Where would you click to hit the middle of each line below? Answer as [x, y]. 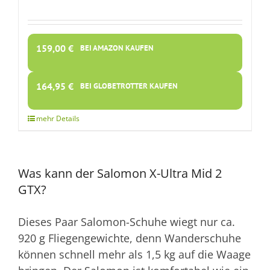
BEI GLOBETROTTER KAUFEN [129, 86]
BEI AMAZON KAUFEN [117, 48]
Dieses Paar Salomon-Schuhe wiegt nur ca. [127, 221]
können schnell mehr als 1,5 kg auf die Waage [134, 254]
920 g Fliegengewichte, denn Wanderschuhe [130, 238]
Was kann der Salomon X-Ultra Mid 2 [120, 174]
